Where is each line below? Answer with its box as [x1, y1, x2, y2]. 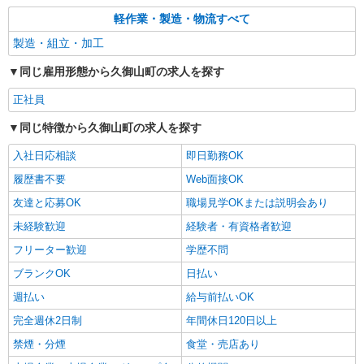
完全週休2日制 [13, 314, 82, 327]
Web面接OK [186, 173, 244, 185]
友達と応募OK [13, 197, 81, 209]
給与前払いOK [186, 291, 254, 303]
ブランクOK [13, 267, 71, 279]
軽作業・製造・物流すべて [114, 12, 250, 25]
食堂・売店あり [186, 338, 260, 350]
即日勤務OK [186, 149, 244, 162]
